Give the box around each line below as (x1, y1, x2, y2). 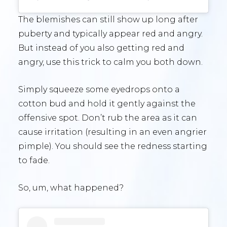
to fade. (18, 155, 52, 165)
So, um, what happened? (18, 182, 124, 193)
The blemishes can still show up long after (18, 14, 198, 24)
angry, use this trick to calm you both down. (18, 57, 203, 67)
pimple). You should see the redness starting (18, 141, 207, 151)
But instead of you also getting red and (18, 43, 184, 53)
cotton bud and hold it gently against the (18, 98, 196, 108)
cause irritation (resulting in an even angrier (18, 127, 207, 137)
